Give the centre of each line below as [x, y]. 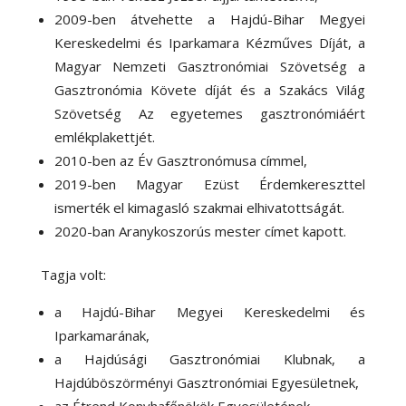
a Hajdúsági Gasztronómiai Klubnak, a [210, 358]
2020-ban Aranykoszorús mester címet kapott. [200, 231]
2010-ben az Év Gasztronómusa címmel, [180, 160]
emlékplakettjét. [104, 136]
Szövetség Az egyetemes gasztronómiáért [210, 113]
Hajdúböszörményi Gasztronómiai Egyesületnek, [206, 382]
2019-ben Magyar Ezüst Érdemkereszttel [210, 184]
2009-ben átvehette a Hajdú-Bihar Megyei [210, 19]
